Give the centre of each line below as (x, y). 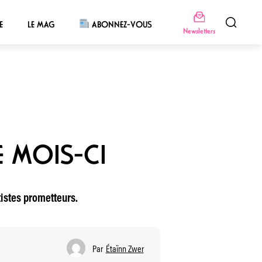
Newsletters (199, 30)
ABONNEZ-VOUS (121, 24)
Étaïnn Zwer (125, 248)
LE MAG (41, 24)
